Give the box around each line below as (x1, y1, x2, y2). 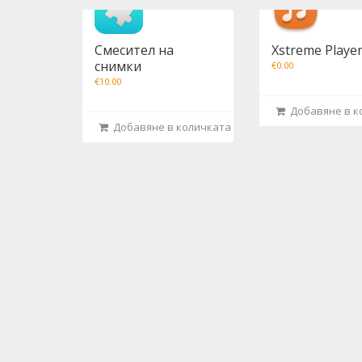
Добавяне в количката (108, 119, 231, 134)
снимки (95, 57, 141, 75)
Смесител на (95, 41, 174, 59)
